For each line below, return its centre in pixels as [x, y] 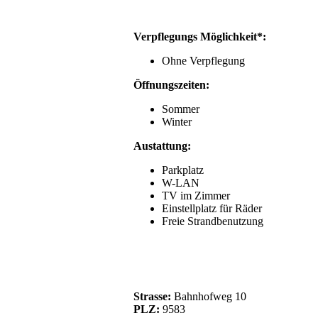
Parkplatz [183, 170]
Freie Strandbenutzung [213, 221]
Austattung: [162, 146]
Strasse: [154, 296]
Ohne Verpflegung [203, 60]
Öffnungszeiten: [171, 84]
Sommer [181, 109]
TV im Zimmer [196, 195]
